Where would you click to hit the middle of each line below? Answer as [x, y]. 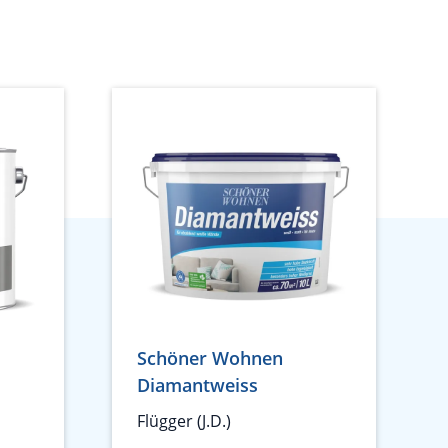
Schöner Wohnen [210, 358]
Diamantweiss [197, 385]
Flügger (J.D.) [184, 421]
